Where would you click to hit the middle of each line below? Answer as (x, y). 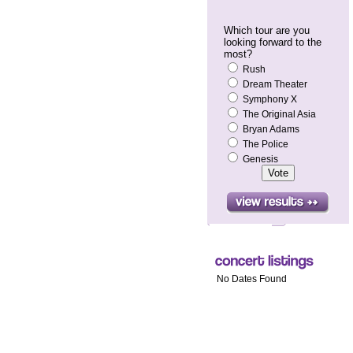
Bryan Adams (269, 129)
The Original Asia (278, 114)
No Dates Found (252, 279)
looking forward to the (272, 42)
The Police (264, 144)
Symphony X (268, 99)
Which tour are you (266, 30)
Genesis (259, 159)
